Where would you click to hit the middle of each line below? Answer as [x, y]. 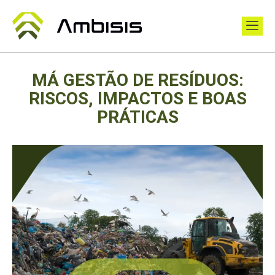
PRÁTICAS [137, 117]
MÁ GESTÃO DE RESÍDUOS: [137, 80]
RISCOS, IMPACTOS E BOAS [137, 99]
